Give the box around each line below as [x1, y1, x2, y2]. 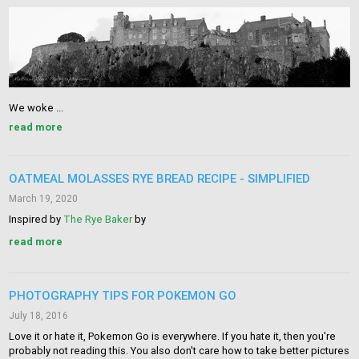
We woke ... [9, 101, 64, 115]
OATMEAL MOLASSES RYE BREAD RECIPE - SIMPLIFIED [9, 171, 311, 187]
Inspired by [9, 212, 64, 227]
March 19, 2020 [9, 192, 79, 205]
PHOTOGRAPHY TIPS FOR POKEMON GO [9, 288, 237, 304]
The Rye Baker [63, 212, 133, 227]
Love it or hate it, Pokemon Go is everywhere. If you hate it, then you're [9, 329, 337, 344]
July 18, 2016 [9, 309, 69, 322]
